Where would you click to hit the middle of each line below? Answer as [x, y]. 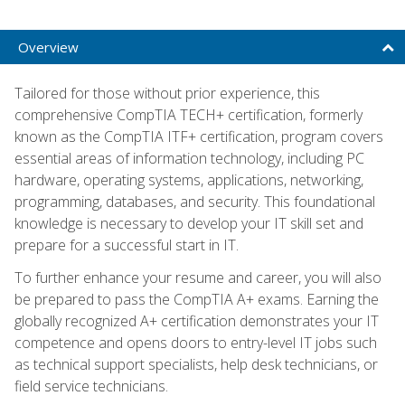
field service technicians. [91, 386]
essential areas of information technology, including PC [189, 158]
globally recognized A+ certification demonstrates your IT [197, 320]
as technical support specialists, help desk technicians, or [196, 364]
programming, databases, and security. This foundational [195, 201]
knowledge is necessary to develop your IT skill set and [189, 223]
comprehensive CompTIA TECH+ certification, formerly [188, 114]
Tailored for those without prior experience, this [167, 93]
